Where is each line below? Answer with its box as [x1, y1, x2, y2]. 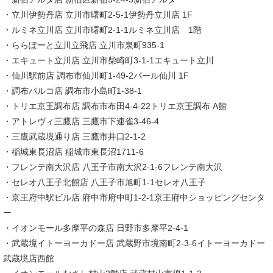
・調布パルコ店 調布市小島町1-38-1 [3, 86, 142, 96]
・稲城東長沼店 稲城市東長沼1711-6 [3, 147, 144, 157]
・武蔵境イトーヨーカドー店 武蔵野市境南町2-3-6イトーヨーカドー [3, 238, 265, 249]
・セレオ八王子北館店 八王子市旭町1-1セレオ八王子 [3, 177, 206, 188]
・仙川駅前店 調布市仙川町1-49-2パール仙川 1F [3, 71, 189, 81]
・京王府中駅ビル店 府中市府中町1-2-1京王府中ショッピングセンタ [3, 193, 265, 203]
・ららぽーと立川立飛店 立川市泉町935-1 [3, 40, 165, 51]
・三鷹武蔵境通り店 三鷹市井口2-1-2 [3, 132, 146, 142]
